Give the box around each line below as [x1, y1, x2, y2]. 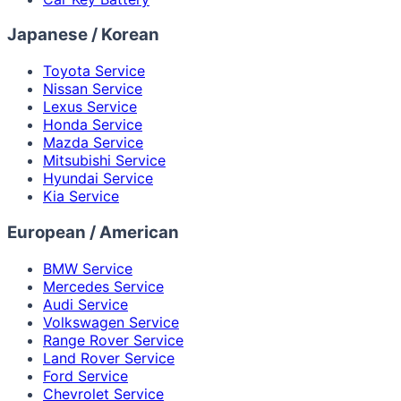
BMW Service [43, 259, 132, 277]
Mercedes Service [43, 277, 164, 295]
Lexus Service [43, 98, 137, 116]
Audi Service [43, 294, 128, 313]
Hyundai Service [43, 169, 153, 188]
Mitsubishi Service [43, 151, 166, 170]
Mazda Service [43, 133, 143, 152]
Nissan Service [43, 80, 142, 98]
